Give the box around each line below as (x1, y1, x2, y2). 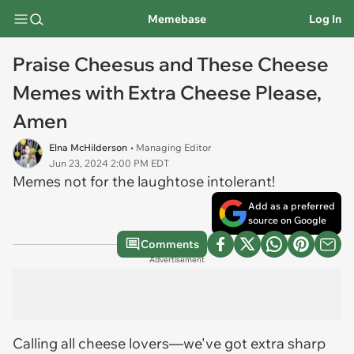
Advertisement (149, 254, 205, 265)
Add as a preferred (248, 200, 335, 212)
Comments (141, 237, 199, 251)
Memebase (147, 11, 206, 26)
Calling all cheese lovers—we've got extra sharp (13, 334, 326, 352)
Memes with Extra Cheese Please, (13, 81, 322, 104)
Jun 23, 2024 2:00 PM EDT (49, 157, 169, 169)
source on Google (248, 214, 326, 226)
